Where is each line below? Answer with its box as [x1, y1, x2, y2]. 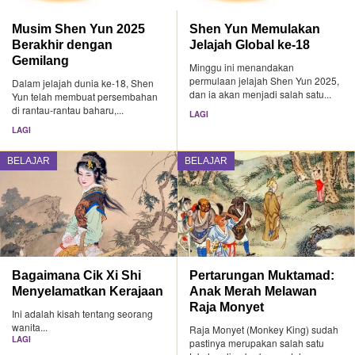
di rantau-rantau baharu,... [12, 103, 124, 117]
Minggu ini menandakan [189, 60, 295, 74]
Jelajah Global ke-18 [189, 37, 311, 52]
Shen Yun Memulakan [189, 21, 321, 36]
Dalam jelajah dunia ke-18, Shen [12, 76, 154, 90]
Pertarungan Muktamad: [189, 267, 335, 282]
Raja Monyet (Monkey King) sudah [189, 322, 339, 336]
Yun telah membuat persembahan [12, 90, 158, 104]
